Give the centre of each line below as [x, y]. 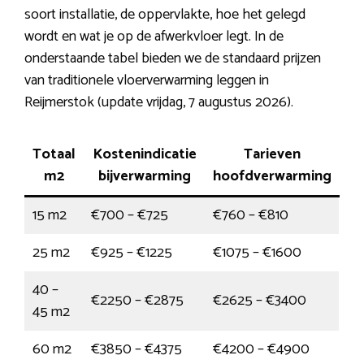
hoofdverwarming [272, 177]
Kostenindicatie [144, 155]
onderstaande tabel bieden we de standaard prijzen [173, 59]
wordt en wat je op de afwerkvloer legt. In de [154, 37]
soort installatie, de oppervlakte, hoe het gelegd [165, 15]
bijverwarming [144, 177]
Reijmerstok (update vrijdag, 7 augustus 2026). [159, 103]
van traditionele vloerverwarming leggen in [147, 81]
